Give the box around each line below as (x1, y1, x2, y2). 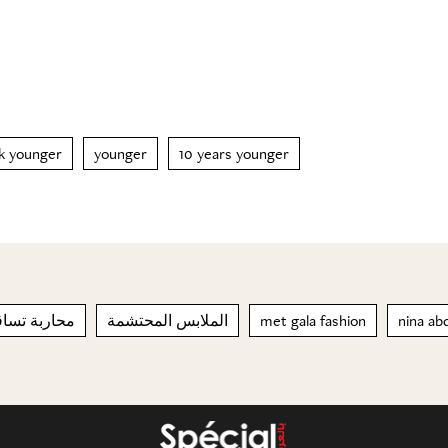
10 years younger (179, 143, 289, 164)
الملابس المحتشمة (107, 310, 228, 331)
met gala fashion (260, 310, 366, 331)
